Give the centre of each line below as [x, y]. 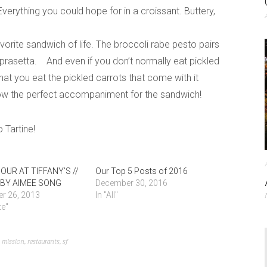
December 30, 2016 [131, 183]
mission [13, 241]
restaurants [44, 241]
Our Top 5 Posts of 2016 [141, 171]
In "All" [106, 195]
